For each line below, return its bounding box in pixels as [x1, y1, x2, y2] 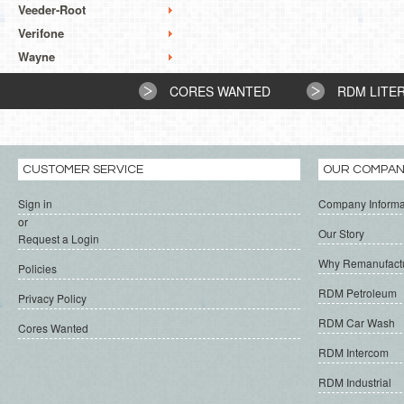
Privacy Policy [18, 290, 87, 307]
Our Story [318, 225, 364, 242]
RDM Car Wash [318, 315, 395, 331]
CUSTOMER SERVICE [23, 163, 143, 177]
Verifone [18, 24, 64, 42]
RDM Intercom [318, 344, 389, 361]
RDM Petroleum [318, 285, 397, 301]
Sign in [18, 196, 52, 212]
